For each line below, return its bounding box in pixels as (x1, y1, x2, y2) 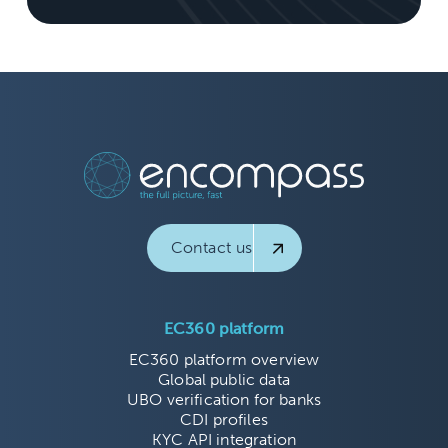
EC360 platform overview (128, 350, 320, 369)
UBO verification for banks (126, 390, 322, 409)
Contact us (170, 238, 253, 257)
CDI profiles (180, 410, 268, 429)
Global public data (158, 370, 290, 389)
